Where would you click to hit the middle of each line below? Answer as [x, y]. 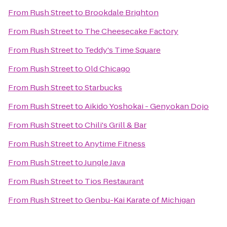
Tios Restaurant [114, 181]
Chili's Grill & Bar [116, 125]
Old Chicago [107, 69]
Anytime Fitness [115, 144]
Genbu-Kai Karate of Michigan [140, 200]
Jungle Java [105, 162]
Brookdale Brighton [122, 12]
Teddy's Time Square [123, 50]
